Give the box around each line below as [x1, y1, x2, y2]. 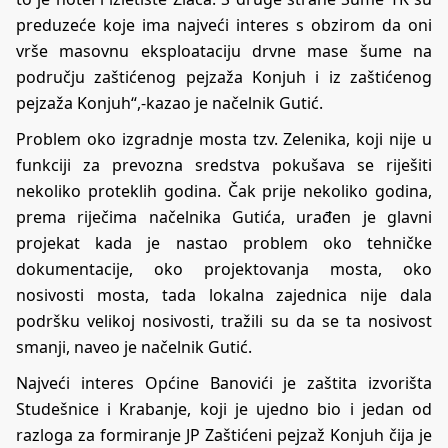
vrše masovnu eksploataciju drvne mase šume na [16, 39, 432, 62]
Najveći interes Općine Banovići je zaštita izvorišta [16, 371, 432, 394]
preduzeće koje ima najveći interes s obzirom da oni [16, 13, 432, 36]
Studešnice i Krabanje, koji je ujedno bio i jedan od [16, 397, 432, 420]
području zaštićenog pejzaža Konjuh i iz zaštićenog [16, 65, 432, 88]
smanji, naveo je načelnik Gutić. [16, 335, 252, 358]
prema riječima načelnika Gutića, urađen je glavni [16, 205, 432, 228]
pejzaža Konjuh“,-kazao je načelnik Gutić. [16, 91, 323, 114]
